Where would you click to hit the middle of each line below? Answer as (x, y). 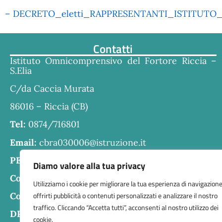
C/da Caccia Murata (52, 89)
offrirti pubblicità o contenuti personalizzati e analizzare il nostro (125, 195)
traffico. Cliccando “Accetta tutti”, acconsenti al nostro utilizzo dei (126, 207)
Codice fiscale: (40, 178)
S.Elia (21, 70)
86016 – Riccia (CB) (49, 107)
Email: (23, 142)
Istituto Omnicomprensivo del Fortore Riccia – (113, 60)
